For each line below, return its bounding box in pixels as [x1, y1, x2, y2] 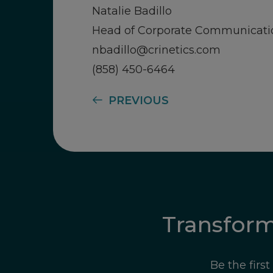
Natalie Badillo [92, 4, 172, 18]
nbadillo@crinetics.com [92, 43, 221, 57]
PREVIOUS [108, 94, 169, 107]
